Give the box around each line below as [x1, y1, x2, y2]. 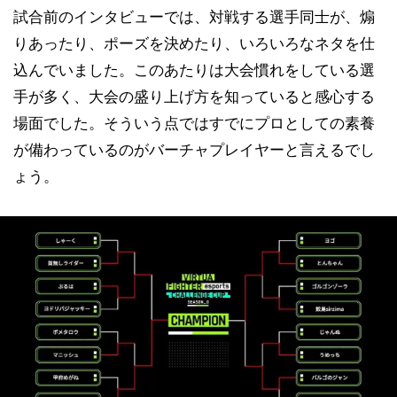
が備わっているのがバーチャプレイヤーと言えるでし [13, 141, 375, 159]
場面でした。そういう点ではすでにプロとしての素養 [13, 114, 375, 132]
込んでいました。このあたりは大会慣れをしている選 [13, 61, 375, 79]
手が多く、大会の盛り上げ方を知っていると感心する [13, 88, 375, 105]
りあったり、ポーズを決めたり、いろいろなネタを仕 [13, 35, 375, 52]
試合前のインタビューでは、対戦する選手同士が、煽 [13, 8, 375, 26]
